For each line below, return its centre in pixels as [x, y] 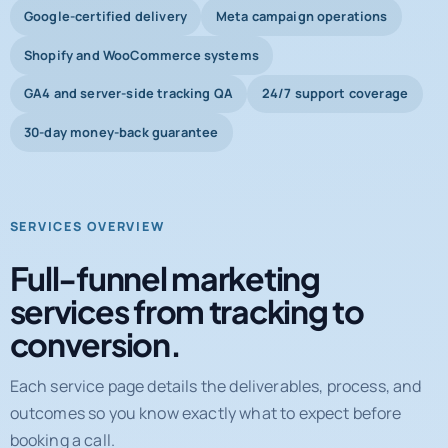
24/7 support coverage [335, 87]
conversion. [95, 338]
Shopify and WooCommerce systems [141, 48]
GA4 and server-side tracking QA [128, 87]
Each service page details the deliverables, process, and [215, 380]
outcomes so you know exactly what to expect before [205, 407]
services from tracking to [186, 305]
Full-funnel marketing [164, 272]
